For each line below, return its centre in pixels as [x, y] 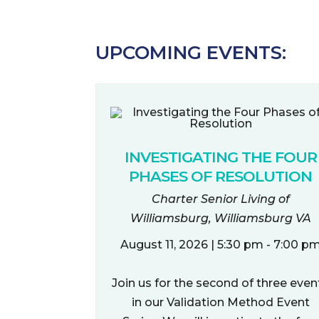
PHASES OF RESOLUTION [221, 176]
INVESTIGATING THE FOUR [220, 157]
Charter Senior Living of [220, 199]
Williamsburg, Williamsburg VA [220, 218]
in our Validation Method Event [220, 302]
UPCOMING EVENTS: [191, 53]
